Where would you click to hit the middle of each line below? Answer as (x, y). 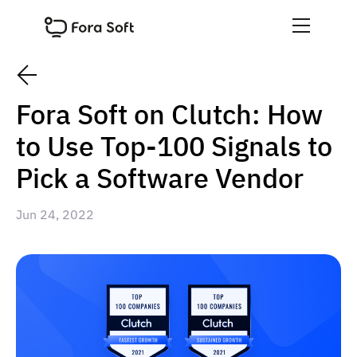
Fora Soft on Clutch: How (169, 114)
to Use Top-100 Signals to (174, 146)
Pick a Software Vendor (160, 178)
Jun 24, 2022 (55, 214)
